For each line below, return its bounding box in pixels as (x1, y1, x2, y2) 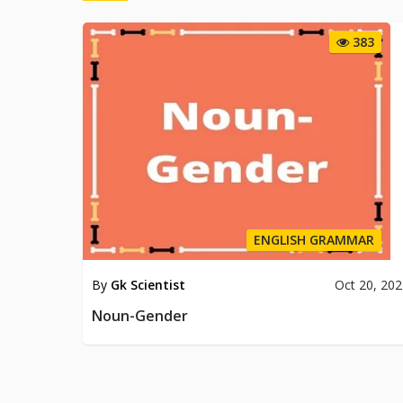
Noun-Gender (92, 305, 188, 326)
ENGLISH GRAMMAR (253, 230, 374, 248)
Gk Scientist (111, 275, 185, 293)
